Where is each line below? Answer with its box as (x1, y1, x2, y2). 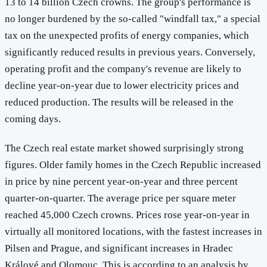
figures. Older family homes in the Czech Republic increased (5, 159, 261, 171)
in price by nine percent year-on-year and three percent (5, 176, 238, 188)
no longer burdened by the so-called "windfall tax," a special (5, 13, 260, 25)
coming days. (5, 113, 61, 125)
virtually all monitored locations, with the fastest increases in (5, 226, 262, 238)
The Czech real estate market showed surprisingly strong (5, 142, 244, 154)
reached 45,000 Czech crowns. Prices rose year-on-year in (5, 209, 250, 221)
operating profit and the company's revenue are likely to (5, 63, 241, 75)
